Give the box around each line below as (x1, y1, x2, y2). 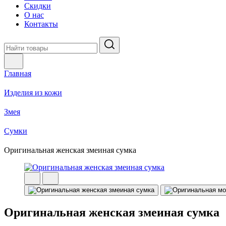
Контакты (24, 20, 58, 28)
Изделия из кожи (4, 88, 62, 97)
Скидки (24, 2, 51, 10)
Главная (4, 69, 31, 78)
